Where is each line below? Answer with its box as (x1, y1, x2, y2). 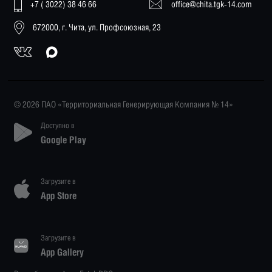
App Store (40, 190, 76, 202)
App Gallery (40, 246, 84, 257)
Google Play (40, 134, 86, 145)
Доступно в (40, 120, 75, 130)
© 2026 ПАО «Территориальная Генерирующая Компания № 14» (14, 98, 234, 109)
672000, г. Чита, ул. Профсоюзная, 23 (33, 22, 161, 33)
